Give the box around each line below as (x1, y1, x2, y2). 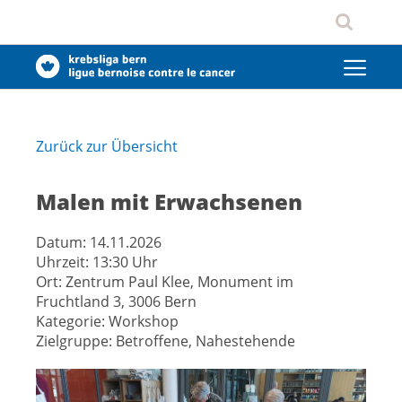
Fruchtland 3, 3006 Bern (36, 292, 197, 312)
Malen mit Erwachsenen (36, 187, 302, 216)
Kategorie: (36, 311, 109, 332)
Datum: (36, 232, 90, 253)
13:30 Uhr (92, 252, 158, 273)
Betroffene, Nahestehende (116, 331, 295, 352)
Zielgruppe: (36, 331, 116, 352)
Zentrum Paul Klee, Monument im (66, 272, 293, 293)
